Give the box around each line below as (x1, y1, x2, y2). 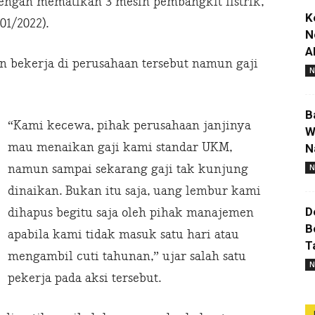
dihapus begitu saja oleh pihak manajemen (8, 205, 254, 221)
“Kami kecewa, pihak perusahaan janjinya (8, 118, 251, 134)
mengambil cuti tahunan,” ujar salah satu (8, 249, 246, 264)
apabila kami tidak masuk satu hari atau (8, 227, 239, 243)
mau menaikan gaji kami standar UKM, (8, 140, 232, 155)
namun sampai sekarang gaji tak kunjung (8, 162, 248, 177)
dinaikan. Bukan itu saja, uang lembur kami (8, 184, 261, 199)
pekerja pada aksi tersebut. (8, 271, 161, 286)
